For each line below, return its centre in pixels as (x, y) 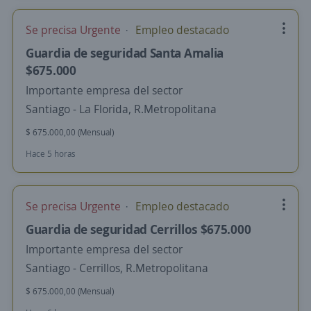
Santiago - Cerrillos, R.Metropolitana (117, 268)
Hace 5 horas (51, 154)
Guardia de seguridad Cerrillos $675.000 (138, 229)
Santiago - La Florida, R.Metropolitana (121, 109)
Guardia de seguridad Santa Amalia (125, 53)
